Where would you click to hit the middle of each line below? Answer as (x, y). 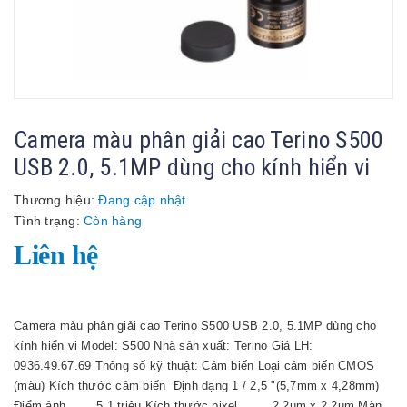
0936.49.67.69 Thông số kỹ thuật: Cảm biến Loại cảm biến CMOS (194, 366)
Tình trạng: (49, 221)
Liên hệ (56, 255)
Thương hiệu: (54, 200)
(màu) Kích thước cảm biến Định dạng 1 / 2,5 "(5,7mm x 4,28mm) (197, 386)
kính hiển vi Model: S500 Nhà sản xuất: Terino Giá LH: (164, 346)
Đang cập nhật (140, 200)
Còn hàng (113, 221)
